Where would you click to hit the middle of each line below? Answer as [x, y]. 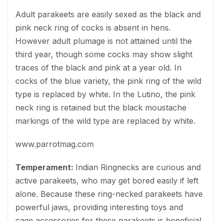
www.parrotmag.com [55, 144]
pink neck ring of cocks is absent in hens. [93, 27]
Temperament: [45, 167]
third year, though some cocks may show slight [104, 54]
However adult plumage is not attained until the [104, 41]
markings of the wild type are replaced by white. [105, 121]
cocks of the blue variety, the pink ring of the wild [108, 81]
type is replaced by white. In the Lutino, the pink [105, 94]
